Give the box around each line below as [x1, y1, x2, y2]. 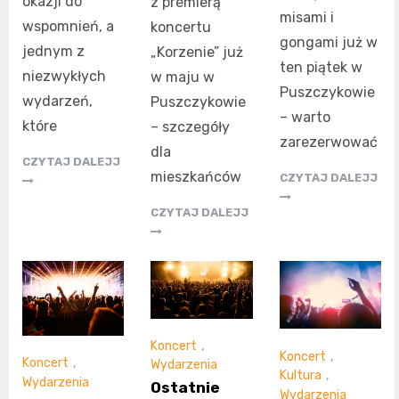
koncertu [151, 19, 212, 37]
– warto [279, 108, 330, 126]
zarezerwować [279, 133, 378, 151]
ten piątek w [279, 58, 362, 76]
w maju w [151, 69, 216, 86]
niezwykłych [22, 67, 106, 85]
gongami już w [279, 33, 378, 51]
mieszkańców [151, 168, 242, 186]
